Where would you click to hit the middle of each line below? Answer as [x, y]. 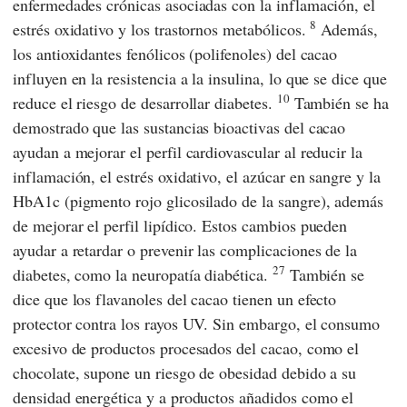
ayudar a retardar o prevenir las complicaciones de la [185, 249]
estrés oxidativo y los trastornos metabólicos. [162, 29]
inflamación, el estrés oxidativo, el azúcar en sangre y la [197, 176]
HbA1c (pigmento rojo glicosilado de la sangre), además [199, 200]
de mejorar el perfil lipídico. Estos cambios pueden [180, 225]
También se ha [339, 102]
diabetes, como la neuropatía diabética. [143, 274]
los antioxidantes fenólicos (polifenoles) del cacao [175, 53]
